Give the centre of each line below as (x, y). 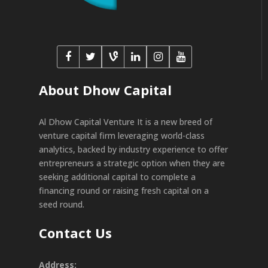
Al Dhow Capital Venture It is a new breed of (126, 121)
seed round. (62, 204)
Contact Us (75, 232)
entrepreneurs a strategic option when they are (132, 163)
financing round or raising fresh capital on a (124, 190)
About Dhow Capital (105, 89)
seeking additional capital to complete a (117, 176)
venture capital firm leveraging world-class (122, 135)
